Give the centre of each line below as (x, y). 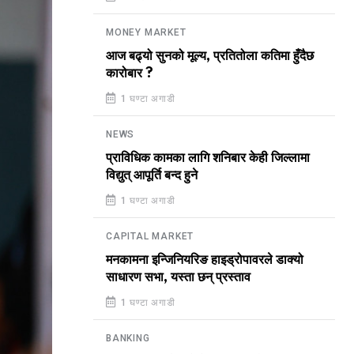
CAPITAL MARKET (150, 236)
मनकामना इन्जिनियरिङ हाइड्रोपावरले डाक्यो (205, 260)
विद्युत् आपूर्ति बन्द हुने (152, 175)
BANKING (128, 338)
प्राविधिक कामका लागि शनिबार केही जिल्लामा (208, 158)
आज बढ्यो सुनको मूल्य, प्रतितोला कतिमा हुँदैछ (210, 56)
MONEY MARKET (146, 32)
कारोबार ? (130, 73)
